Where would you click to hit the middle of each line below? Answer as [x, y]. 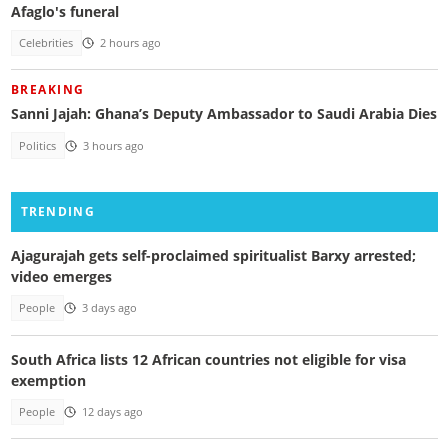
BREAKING [47, 89]
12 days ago [112, 411]
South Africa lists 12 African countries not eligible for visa [208, 359]
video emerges [61, 277]
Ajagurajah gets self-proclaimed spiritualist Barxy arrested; [213, 256]
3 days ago [109, 308]
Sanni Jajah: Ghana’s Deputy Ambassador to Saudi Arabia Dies [223, 114]
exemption [48, 380]
